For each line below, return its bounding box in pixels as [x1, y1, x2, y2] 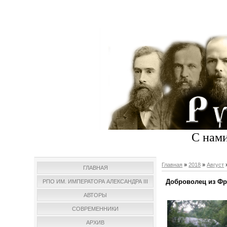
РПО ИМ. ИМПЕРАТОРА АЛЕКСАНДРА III [43, 178, 148, 185]
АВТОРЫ [84, 192, 107, 199]
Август [207, 162, 224, 168]
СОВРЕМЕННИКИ [72, 206, 119, 212]
